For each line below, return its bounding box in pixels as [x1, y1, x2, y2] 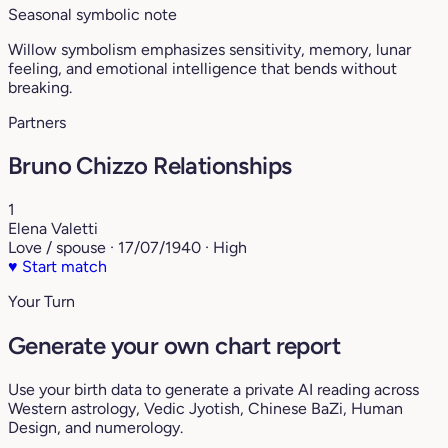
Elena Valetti [8, 219, 98, 239]
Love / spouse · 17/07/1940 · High [8, 238, 247, 258]
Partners [8, 112, 66, 132]
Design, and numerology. [8, 418, 183, 438]
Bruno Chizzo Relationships [8, 151, 292, 181]
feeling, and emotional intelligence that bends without [8, 58, 397, 78]
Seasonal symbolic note [8, 4, 177, 24]
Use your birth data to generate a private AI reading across [8, 380, 419, 400]
